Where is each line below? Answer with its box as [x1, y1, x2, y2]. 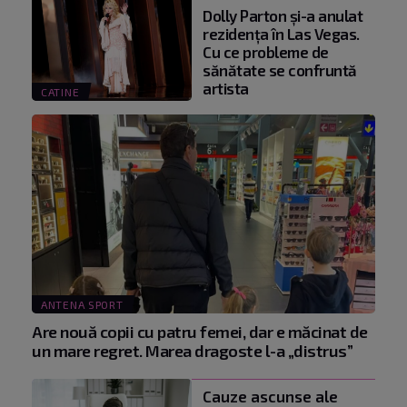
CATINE [41, 85, 80, 99]
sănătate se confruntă [203, 60, 357, 79]
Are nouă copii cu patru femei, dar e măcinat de [32, 322, 368, 342]
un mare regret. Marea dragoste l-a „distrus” [32, 341, 352, 362]
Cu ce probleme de [203, 42, 329, 61]
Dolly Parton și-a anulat [203, 5, 362, 25]
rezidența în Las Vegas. [203, 24, 360, 43]
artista [203, 78, 249, 97]
